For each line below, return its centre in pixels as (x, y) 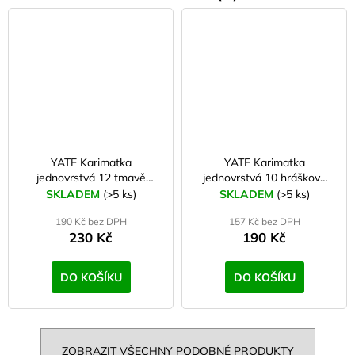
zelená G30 (264, 192)
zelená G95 (91, 192)
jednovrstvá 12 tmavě (75, 177)
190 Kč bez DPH (91, 221)
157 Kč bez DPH (264, 221)
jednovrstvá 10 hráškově (241, 177)
